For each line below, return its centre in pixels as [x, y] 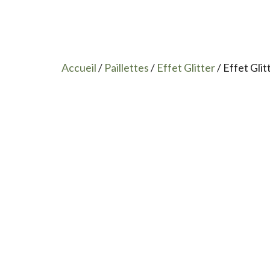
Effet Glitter [186, 67]
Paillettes [127, 67]
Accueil [79, 67]
